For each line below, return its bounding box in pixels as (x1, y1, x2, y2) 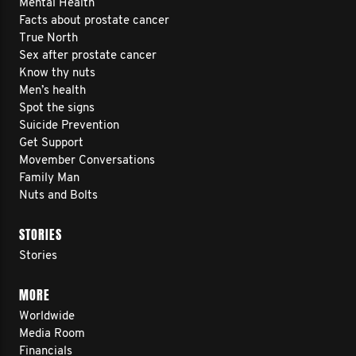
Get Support (19, 137, 83, 149)
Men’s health (19, 85, 86, 97)
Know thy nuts (19, 68, 95, 79)
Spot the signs (19, 103, 95, 114)
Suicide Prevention (19, 120, 119, 132)
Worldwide (19, 311, 75, 323)
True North (19, 33, 78, 44)
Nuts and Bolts (19, 190, 98, 202)
